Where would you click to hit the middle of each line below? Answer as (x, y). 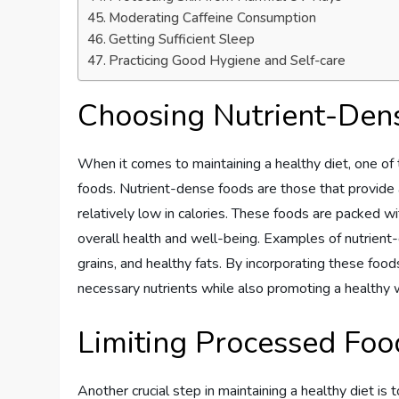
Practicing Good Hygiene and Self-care (228, 61)
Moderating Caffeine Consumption (213, 18)
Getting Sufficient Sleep (182, 40)
